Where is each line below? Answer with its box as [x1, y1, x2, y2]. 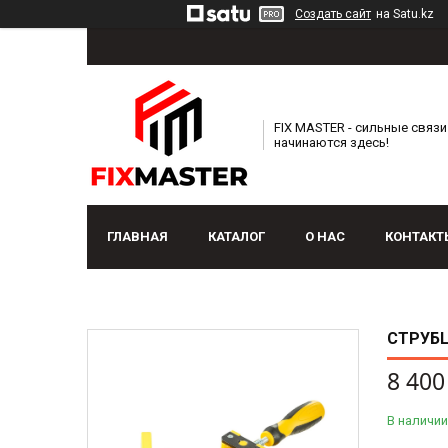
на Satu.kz [376, 7, 434, 21]
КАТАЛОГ [208, 229, 265, 245]
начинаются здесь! [274, 135, 389, 151]
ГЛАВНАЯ [107, 229, 168, 245]
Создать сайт [295, 7, 371, 21]
